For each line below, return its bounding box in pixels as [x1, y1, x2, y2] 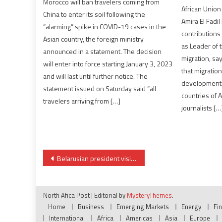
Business [78, 202, 104, 212]
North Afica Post [43, 190, 90, 201]
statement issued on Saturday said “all [43, 83, 157, 94]
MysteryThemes [127, 190, 172, 201]
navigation [43, 166, 112, 190]
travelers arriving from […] [43, 95, 121, 106]
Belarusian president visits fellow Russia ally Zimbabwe [57, 153, 131, 164]
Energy [181, 202, 201, 212]
